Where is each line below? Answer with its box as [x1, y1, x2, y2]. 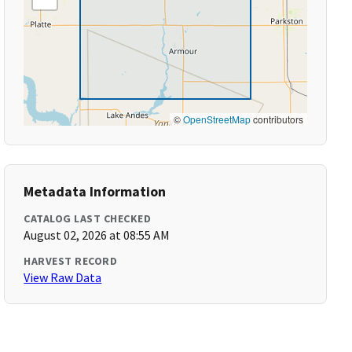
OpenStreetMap [182, 112, 251, 126]
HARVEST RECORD [24, 254, 118, 268]
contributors [250, 112, 303, 126]
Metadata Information [24, 182, 167, 200]
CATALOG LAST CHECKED [24, 211, 152, 225]
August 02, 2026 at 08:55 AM [24, 227, 170, 243]
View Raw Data [24, 269, 102, 285]
